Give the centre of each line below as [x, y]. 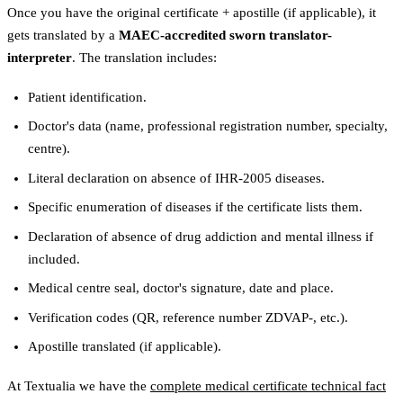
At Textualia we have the [79, 385]
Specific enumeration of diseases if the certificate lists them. [195, 207]
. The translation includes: [144, 57]
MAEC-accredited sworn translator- [225, 35]
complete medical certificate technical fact [268, 385]
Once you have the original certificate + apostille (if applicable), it [192, 12]
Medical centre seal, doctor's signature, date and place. [180, 288]
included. [54, 259]
